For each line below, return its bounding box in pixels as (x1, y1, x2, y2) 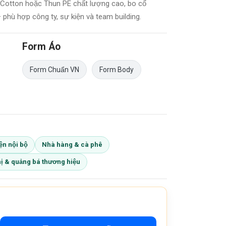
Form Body (99, 65, 134, 74)
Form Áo (22, 40, 61, 52)
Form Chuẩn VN (30, 65, 80, 74)
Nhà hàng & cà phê (42, 140, 102, 148)
